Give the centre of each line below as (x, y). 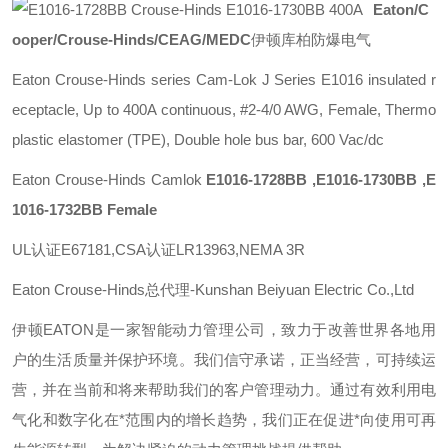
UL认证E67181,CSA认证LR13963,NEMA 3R (158, 249)
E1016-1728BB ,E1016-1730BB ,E (321, 179)
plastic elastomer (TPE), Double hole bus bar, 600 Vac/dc (198, 139)
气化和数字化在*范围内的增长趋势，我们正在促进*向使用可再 (224, 419)
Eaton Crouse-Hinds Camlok (109, 179)
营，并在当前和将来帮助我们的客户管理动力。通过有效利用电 (224, 389)
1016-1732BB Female (84, 209)
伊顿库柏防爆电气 (311, 39)
